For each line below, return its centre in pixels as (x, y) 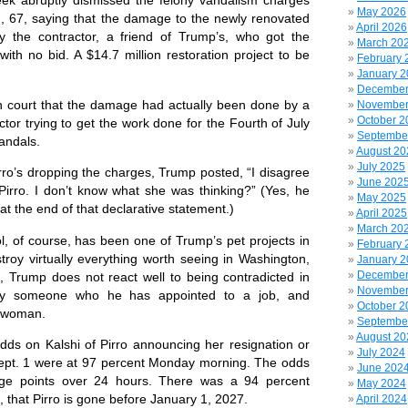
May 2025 (382, 198)
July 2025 (381, 167)
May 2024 (382, 383)
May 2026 (382, 12)
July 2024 (381, 352)
